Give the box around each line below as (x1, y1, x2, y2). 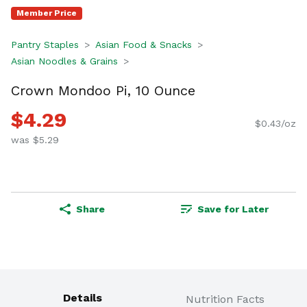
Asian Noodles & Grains (11, 56, 118, 66)
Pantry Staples (11, 39, 79, 50)
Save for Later (197, 204, 269, 215)
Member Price (16, 8, 77, 18)
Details (62, 291, 102, 305)
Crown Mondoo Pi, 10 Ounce (11, 82, 195, 99)
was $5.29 (11, 134, 59, 146)
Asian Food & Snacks (95, 39, 192, 50)
